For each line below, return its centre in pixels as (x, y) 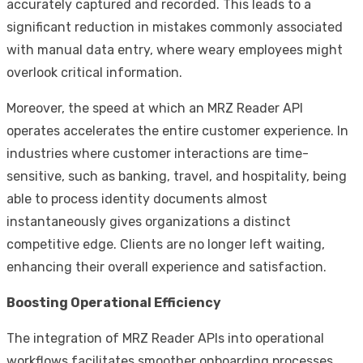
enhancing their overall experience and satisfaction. (167, 267)
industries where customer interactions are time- (158, 153)
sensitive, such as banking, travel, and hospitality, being (177, 176)
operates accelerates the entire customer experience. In (177, 130)
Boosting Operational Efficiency (114, 302)
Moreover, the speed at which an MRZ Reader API (155, 108)
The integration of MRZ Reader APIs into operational (165, 338)
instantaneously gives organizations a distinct (149, 221)
